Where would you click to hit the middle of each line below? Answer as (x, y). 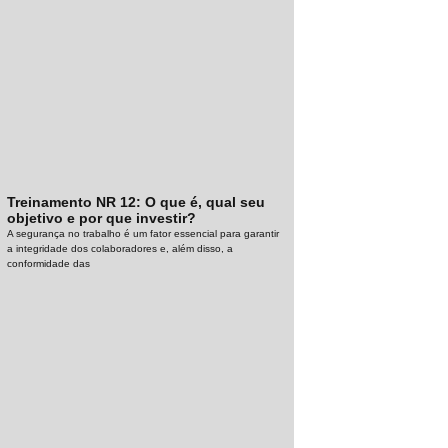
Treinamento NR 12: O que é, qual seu (136, 202)
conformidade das (49, 264)
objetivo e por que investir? (102, 218)
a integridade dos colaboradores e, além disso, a (120, 249)
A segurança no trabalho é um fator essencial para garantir (143, 234)
